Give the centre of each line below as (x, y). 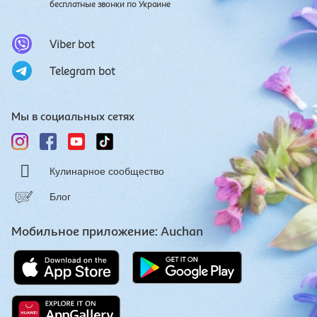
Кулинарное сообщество (107, 171)
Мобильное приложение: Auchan (107, 231)
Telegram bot (82, 70)
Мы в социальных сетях (73, 116)
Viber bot (72, 44)
